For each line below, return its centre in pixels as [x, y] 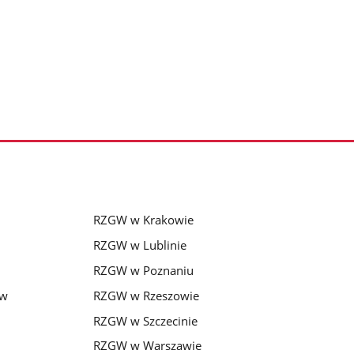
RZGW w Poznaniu [143, 270]
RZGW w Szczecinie [145, 320]
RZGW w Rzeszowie [146, 295]
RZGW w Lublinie [139, 245]
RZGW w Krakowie [143, 219]
